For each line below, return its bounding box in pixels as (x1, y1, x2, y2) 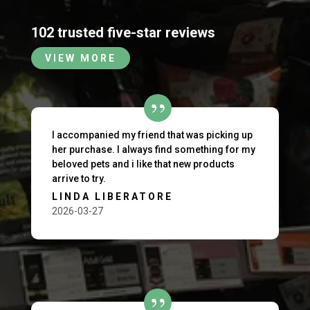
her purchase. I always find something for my (51, 144, 255, 155)
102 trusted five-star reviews (30, 24, 215, 41)
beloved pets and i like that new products (51, 158, 235, 170)
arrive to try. (51, 173, 106, 184)
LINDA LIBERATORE (51, 191, 173, 202)
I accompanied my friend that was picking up (51, 129, 253, 140)
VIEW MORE (44, 53, 116, 64)
